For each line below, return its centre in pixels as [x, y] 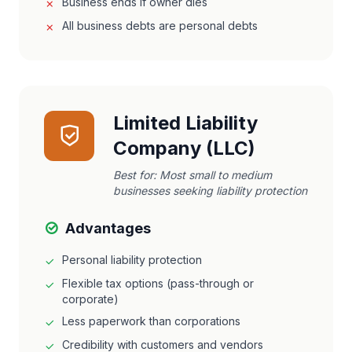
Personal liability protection [132, 260]
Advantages [108, 228]
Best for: [136, 175]
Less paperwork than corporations [151, 321]
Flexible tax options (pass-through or [158, 283]
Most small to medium [216, 175]
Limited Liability [185, 123]
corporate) [90, 299]
